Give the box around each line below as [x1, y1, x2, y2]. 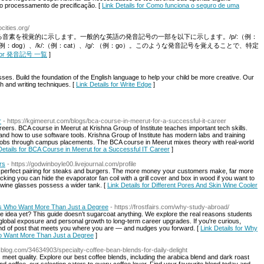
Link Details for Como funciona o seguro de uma [102, 2, 239, 9]
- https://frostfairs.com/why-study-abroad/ [110, 203, 229, 210]
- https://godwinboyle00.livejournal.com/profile [7, 160, 136, 167]
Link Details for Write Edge [76, 81, 151, 88]
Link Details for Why [200, 225, 258, 232]
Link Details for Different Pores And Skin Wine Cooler [107, 181, 258, 189]
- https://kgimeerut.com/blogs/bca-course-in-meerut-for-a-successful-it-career [3, 117, 226, 124]
